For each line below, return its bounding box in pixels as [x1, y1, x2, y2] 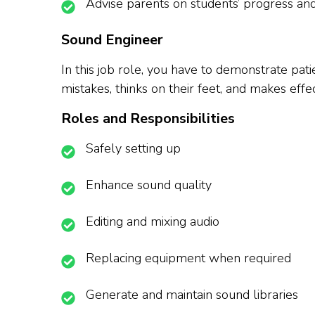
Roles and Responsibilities [61, 109, 235, 129]
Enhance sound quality [86, 176, 212, 194]
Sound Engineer [61, 30, 163, 50]
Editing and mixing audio [86, 213, 219, 231]
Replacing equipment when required [86, 250, 291, 267]
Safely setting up [86, 140, 181, 157]
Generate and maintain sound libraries [86, 286, 298, 304]
